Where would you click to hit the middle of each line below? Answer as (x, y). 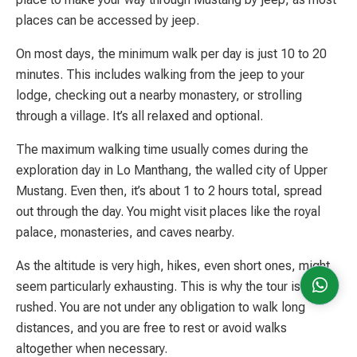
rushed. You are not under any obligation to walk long (161, 307)
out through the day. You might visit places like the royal (168, 211)
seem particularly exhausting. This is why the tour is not (169, 286)
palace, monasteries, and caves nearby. (125, 232)
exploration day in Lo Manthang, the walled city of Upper (172, 170)
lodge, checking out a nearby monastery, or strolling (159, 95)
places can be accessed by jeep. (108, 20)
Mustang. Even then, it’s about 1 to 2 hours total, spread (169, 190)
